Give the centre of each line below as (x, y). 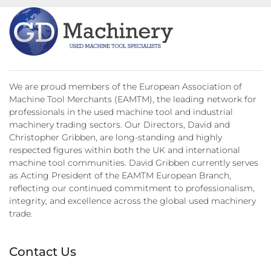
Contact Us (43, 252)
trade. (21, 214)
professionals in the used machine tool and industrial (121, 112)
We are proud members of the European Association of (126, 87)
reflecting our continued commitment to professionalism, (132, 188)
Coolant (31, 43)
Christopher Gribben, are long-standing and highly (116, 137)
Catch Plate (39, 14)
